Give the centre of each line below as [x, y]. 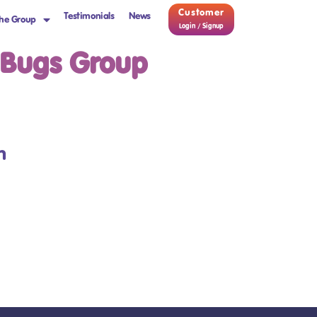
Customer [201, 12]
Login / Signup [201, 26]
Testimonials [89, 15]
